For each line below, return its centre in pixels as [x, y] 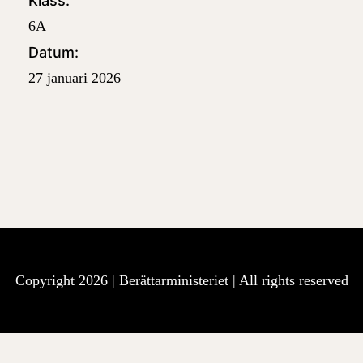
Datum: [54, 52]
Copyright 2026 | [67, 280]
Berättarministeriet [175, 280]
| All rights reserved [290, 280]
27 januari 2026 [75, 77]
